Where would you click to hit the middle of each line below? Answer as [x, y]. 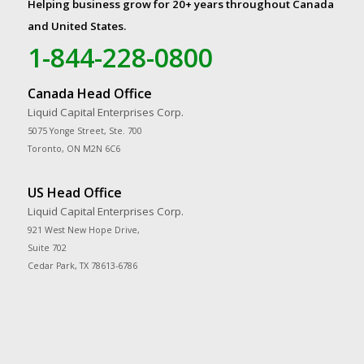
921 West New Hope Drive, [83, 230]
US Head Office [74, 192]
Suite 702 [47, 247]
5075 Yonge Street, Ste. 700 [84, 130]
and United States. [76, 26]
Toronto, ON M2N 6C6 [74, 148]
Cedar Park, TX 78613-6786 [82, 265]
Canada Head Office [89, 93]
